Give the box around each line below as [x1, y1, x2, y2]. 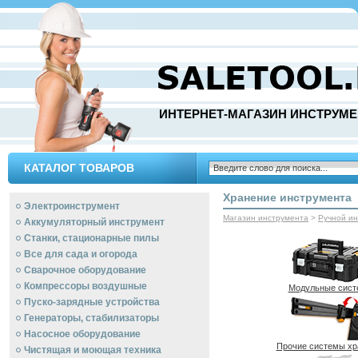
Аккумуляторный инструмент [24, 217, 165, 228]
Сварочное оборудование [24, 265, 146, 276]
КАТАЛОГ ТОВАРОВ [24, 161, 134, 174]
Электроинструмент [24, 201, 120, 212]
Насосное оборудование [24, 328, 141, 340]
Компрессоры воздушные [24, 280, 147, 292]
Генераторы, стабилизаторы [24, 312, 159, 324]
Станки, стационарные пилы [24, 233, 159, 244]
